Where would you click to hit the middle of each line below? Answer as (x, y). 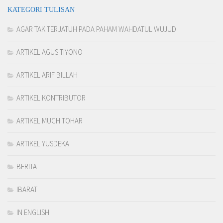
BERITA (27, 167)
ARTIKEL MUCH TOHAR (50, 121)
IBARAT (27, 190)
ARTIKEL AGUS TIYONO (50, 52)
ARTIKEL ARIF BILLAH (47, 75)
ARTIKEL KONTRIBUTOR (51, 98)
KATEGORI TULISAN (41, 10)
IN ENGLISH (33, 213)
